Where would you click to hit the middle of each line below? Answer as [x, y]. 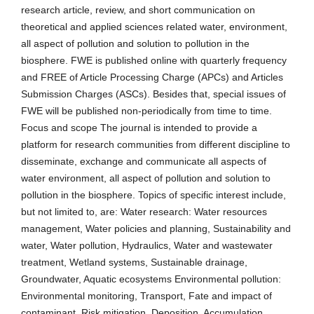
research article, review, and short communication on [138, 10]
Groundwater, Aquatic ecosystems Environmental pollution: [151, 279]
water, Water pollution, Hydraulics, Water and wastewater [147, 246]
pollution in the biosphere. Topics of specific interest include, [153, 195]
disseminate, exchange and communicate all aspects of [144, 162]
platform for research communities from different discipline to [156, 145]
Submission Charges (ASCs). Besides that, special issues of [153, 94]
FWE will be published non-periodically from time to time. [146, 111]
